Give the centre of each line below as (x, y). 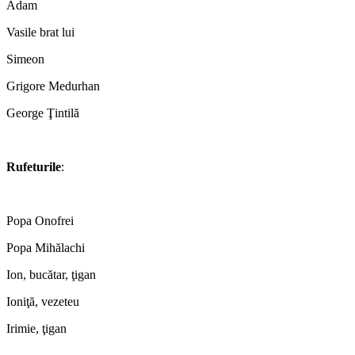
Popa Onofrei (40, 220)
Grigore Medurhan (53, 86)
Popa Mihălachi (46, 247)
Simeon (25, 59)
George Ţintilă (43, 113)
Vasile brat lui (40, 32)
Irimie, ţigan (36, 328)
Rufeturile (34, 166)
